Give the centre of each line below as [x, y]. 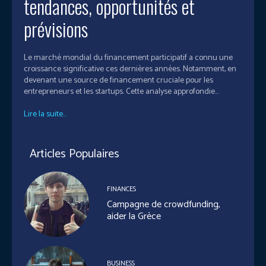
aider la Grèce [134, 216]
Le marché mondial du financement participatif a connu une [128, 58]
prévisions [56, 28]
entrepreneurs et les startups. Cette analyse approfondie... [121, 91]
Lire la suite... [45, 114]
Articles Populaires [75, 154]
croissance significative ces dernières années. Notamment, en [130, 69]
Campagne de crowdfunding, [164, 204]
